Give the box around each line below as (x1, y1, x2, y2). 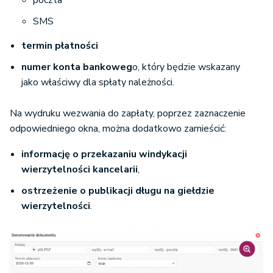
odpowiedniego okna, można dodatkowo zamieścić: (10, 121, 226, 135)
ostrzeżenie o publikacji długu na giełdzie (21, 183, 214, 197)
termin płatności (21, 38, 98, 52)
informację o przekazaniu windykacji (21, 147, 187, 161)
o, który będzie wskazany (132, 60, 240, 74)
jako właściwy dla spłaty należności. (21, 75, 174, 89)
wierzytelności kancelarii (21, 162, 138, 176)
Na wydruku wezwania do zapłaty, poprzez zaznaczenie (10, 106, 246, 120)
